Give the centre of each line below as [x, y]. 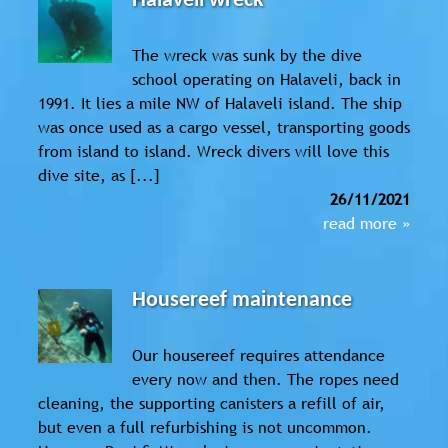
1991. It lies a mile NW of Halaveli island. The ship [220, 102]
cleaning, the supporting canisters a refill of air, [211, 402]
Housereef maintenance [242, 300]
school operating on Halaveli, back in [267, 78]
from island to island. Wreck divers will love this [213, 150]
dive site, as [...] [99, 174]
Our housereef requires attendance [259, 354]
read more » [366, 222]
